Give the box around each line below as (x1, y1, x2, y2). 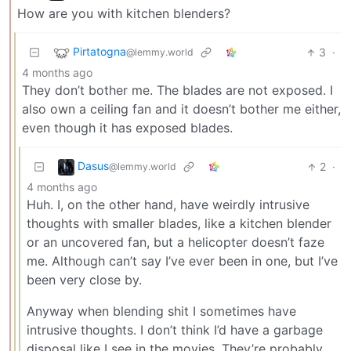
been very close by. (27, 272, 142, 288)
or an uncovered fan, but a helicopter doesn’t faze (27, 234, 324, 251)
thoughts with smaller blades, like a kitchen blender (27, 215, 331, 232)
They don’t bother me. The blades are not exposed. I (22, 82, 333, 99)
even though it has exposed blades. (22, 120, 233, 136)
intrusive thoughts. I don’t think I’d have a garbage (27, 322, 323, 338)
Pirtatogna (73, 45, 126, 59)
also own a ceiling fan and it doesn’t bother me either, (22, 101, 341, 118)
